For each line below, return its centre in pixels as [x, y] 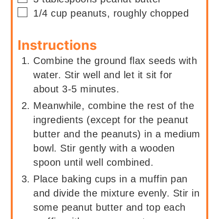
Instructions [57, 45]
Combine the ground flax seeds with [115, 60]
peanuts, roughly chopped [130, 13]
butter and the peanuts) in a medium [117, 134]
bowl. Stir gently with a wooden [104, 148]
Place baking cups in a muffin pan [110, 179]
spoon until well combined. [94, 162]
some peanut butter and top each [109, 207]
